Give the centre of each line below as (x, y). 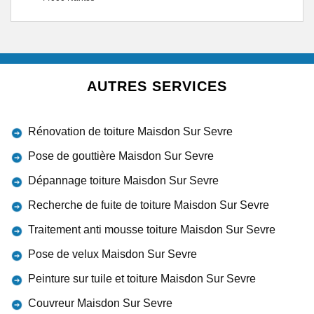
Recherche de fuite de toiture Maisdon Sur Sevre (149, 205)
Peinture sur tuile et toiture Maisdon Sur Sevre (142, 279)
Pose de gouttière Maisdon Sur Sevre (121, 156)
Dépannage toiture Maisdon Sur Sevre (123, 180)
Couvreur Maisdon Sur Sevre (100, 303)
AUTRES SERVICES (157, 86)
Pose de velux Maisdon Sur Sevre (112, 254)
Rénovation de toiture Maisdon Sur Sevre (130, 131)
